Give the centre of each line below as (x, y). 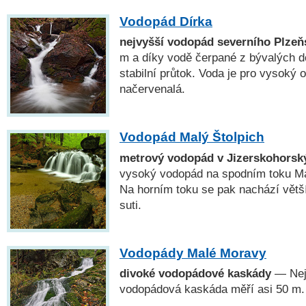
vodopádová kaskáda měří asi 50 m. (212, 289)
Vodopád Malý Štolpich (192, 137)
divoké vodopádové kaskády (197, 273)
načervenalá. (152, 89)
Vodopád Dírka (166, 22)
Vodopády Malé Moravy (193, 253)
